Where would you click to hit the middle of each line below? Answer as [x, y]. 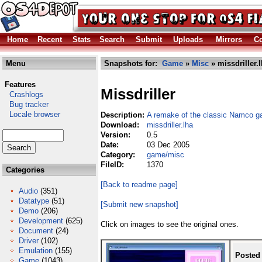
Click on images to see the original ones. [170, 224]
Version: [117, 135]
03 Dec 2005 [168, 145]
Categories [24, 170]
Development [41, 221]
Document [36, 231]
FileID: [113, 165]
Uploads [188, 39]
